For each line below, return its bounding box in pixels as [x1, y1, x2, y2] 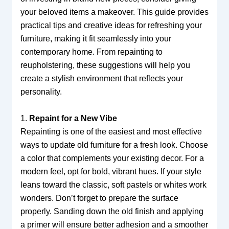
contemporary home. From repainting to [20, 48, 163, 56]
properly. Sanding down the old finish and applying [20, 207, 203, 216]
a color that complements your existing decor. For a [20, 153, 204, 163]
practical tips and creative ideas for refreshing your [20, 21, 202, 30]
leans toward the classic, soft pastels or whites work [20, 180, 207, 189]
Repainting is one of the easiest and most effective [20, 127, 202, 136]
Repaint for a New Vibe [29, 113, 117, 123]
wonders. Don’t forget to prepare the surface [20, 193, 178, 202]
